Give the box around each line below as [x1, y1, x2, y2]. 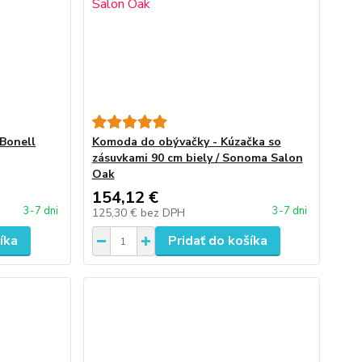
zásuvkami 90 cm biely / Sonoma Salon [91, 150, 303, 166]
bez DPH [140, 205, 185, 221]
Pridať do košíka [167, 232, 267, 250]
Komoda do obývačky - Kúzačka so [91, 134, 281, 149]
